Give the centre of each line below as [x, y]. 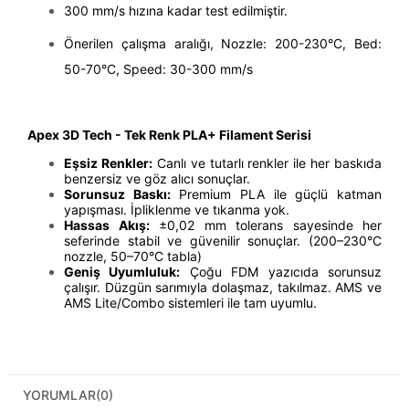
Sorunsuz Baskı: [117, 194]
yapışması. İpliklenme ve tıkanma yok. [177, 210]
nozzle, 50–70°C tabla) [133, 257]
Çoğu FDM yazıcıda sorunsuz [281, 272]
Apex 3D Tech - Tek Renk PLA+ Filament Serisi [169, 135]
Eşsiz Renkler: [108, 163]
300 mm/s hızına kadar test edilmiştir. [176, 11]
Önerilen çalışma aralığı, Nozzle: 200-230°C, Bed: [223, 44]
